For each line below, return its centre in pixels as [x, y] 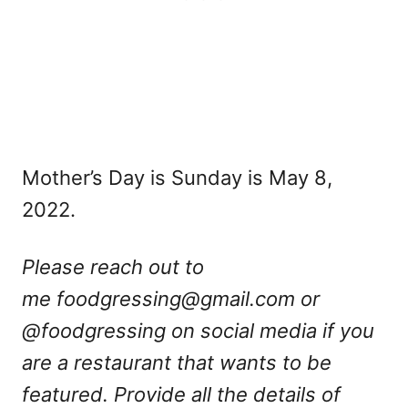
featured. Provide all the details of [181, 394]
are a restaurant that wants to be [177, 362]
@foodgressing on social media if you [198, 330]
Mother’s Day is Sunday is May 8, [177, 177]
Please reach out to [113, 266]
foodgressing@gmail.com [176, 298]
